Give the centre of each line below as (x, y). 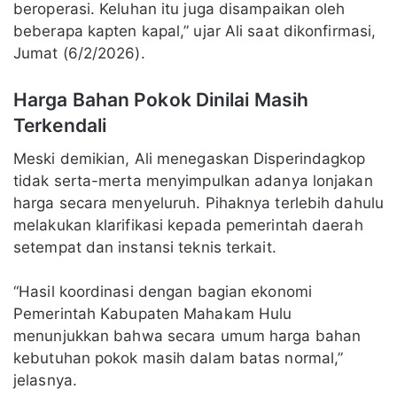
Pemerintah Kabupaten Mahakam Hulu (153, 313)
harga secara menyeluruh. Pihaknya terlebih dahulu (198, 202)
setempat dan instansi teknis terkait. (145, 247)
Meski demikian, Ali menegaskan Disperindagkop (190, 158)
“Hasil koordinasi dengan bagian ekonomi (163, 291)
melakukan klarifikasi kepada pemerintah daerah (188, 225)
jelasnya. (45, 380)
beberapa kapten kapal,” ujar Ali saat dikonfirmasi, (195, 31)
